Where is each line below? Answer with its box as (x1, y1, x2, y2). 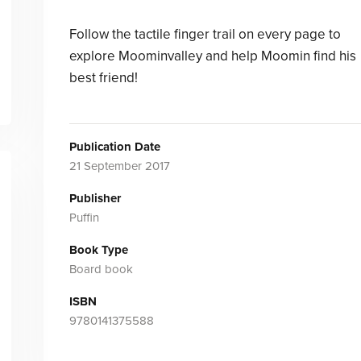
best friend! (68, 69, 138, 86)
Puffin (68, 210, 99, 225)
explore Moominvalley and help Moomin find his (68, 48, 356, 64)
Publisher (68, 191, 121, 205)
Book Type (68, 243, 128, 257)
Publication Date (68, 139, 160, 154)
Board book (68, 262, 133, 276)
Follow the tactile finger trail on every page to (68, 26, 341, 43)
